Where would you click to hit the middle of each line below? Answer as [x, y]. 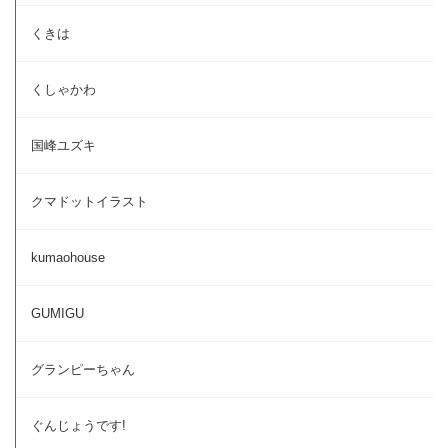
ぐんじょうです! [78, 425]
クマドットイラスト [89, 201]
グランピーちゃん [83, 369]
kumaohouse [68, 257]
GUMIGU [57, 313]
